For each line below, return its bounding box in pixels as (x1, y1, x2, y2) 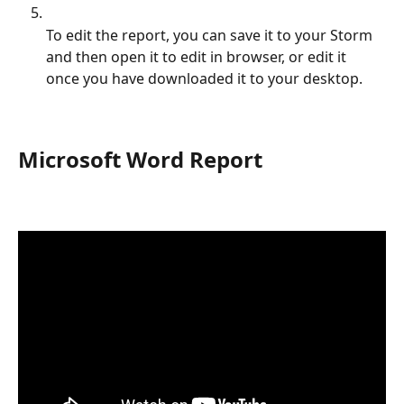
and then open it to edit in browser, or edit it (46, 46, 350, 67)
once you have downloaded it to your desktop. (46, 68, 363, 88)
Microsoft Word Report (18, 143, 262, 174)
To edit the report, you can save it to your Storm (46, 24, 376, 45)
